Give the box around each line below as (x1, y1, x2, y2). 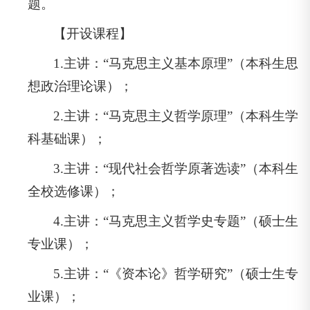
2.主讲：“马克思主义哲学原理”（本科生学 (53, 108, 299, 123)
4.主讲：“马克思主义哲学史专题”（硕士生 (53, 213, 299, 228)
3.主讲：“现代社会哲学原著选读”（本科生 (53, 161, 299, 176)
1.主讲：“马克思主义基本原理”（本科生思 (53, 55, 299, 71)
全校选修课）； (28, 183, 120, 199)
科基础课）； (28, 131, 107, 146)
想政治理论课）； (28, 78, 133, 93)
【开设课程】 (53, 26, 133, 41)
